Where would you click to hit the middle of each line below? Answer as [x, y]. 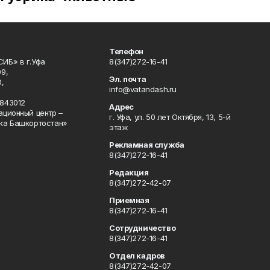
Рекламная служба [146, 145]
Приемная [129, 200]
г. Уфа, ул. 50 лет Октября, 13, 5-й [170, 117]
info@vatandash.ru [143, 89]
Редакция [129, 172]
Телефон [126, 51]
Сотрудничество [142, 228]
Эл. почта [127, 79]
